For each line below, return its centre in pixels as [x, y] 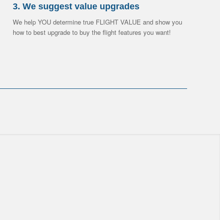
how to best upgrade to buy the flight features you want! [92, 32]
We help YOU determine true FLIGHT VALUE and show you [98, 22]
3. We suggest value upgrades [76, 7]
